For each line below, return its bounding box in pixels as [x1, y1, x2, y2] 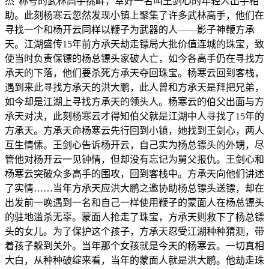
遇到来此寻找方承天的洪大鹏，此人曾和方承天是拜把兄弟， [5, 82, 264, 92]
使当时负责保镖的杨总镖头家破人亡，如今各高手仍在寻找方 [5, 53, 264, 64]
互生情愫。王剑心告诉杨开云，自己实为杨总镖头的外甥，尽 [5, 139, 264, 150]
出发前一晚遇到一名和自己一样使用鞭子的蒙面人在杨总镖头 [5, 197, 264, 208]
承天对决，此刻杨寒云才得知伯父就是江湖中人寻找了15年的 [5, 110, 264, 121]
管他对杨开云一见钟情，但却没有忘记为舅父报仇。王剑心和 [5, 154, 264, 165]
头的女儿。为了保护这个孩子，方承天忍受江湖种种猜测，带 [5, 226, 264, 237]
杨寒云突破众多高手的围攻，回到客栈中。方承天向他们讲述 [5, 168, 264, 179]
